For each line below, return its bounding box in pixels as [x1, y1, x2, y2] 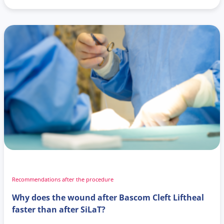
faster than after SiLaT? [12, 203, 105, 215]
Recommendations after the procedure [12, 175, 113, 183]
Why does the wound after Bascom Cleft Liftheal [12, 191, 204, 203]
